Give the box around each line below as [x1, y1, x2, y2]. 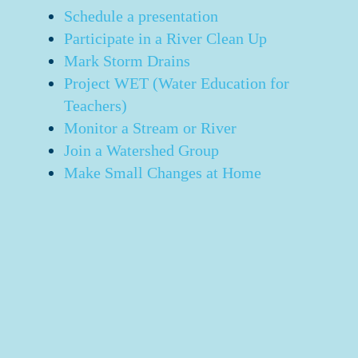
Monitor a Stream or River [64, 119, 237, 137]
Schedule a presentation [64, 7, 219, 25]
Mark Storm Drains [64, 52, 191, 70]
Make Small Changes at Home [64, 164, 262, 181]
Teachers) [64, 97, 128, 114]
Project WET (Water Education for [64, 74, 290, 92]
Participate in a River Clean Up [64, 30, 268, 47]
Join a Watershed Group [64, 141, 220, 159]
